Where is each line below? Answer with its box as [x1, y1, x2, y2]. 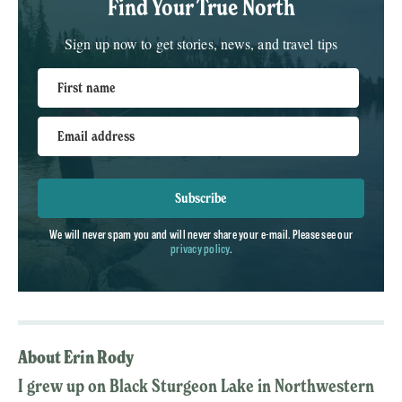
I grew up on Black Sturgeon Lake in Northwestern [18, 374, 374, 397]
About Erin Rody [18, 345, 134, 369]
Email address [57, 127, 135, 144]
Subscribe [174, 188, 228, 206]
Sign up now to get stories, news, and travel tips [65, 33, 337, 53]
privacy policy [170, 241, 230, 255]
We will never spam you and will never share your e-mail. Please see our [48, 227, 354, 240]
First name [57, 78, 116, 96]
